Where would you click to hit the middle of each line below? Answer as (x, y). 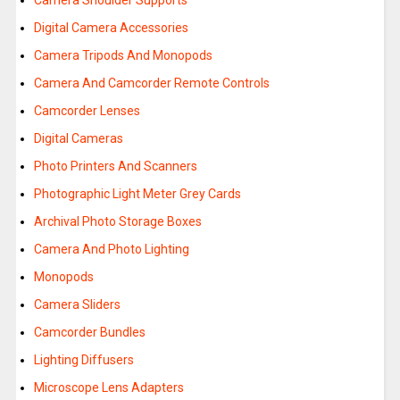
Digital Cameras (78, 139)
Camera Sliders (77, 305)
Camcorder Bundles (89, 333)
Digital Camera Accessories (111, 28)
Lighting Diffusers (83, 360)
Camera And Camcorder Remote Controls (151, 83)
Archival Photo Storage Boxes (117, 222)
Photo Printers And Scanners (115, 167)
